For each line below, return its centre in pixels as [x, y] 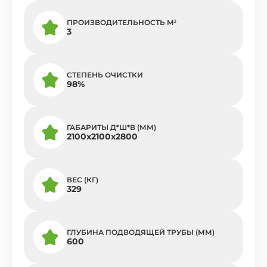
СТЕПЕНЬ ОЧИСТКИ [105, 75]
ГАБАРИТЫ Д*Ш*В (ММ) [111, 128]
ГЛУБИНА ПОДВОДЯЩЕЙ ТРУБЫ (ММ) [141, 232]
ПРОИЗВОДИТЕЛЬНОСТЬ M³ [122, 23]
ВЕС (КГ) [83, 180]
